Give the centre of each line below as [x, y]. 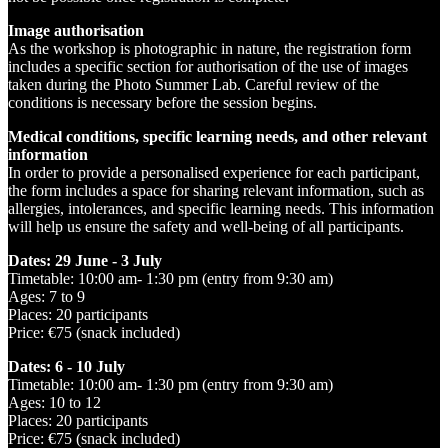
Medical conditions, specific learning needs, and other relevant [217, 136]
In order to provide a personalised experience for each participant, [214, 172]
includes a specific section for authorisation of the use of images [208, 66]
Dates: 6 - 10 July [66, 366]
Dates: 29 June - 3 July [85, 260]
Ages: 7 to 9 [46, 296]
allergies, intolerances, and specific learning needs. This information [221, 208]
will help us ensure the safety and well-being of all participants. [206, 226]
